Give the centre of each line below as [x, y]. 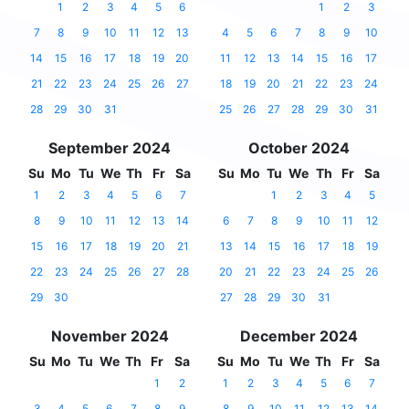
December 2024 [299, 336]
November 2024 [110, 336]
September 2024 [110, 148]
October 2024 [299, 148]
